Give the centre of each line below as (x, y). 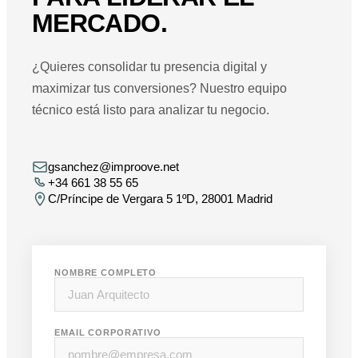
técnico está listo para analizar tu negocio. (151, 109)
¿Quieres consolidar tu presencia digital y (149, 66)
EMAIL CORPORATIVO (108, 332)
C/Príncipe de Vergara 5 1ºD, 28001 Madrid (160, 199)
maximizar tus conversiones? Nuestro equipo (159, 88)
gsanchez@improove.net (113, 167)
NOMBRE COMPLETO (106, 272)
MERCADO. (99, 23)
